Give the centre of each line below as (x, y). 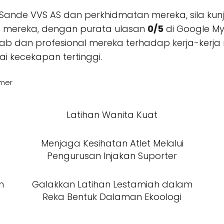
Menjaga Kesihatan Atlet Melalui (112, 143)
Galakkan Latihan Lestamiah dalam (112, 184)
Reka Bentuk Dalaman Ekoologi (112, 197)
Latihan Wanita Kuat (112, 115)
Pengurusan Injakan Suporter (112, 156)
